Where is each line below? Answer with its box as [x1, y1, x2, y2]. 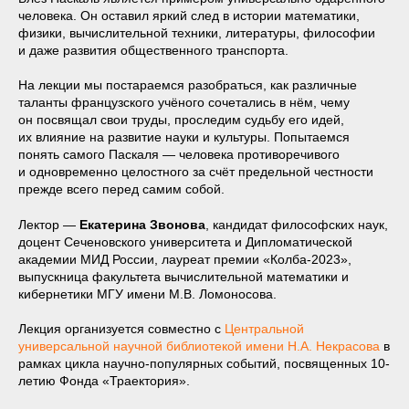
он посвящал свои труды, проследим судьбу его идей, [18, 111, 344, 127]
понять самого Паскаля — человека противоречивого [18, 146, 340, 162]
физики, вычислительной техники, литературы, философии [18, 25, 375, 40]
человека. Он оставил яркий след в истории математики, [18, 7, 360, 23]
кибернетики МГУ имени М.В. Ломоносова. [18, 286, 277, 301]
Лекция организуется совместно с [18, 320, 225, 336]
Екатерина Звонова [79, 216, 205, 232]
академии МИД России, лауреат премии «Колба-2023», [18, 251, 351, 267]
